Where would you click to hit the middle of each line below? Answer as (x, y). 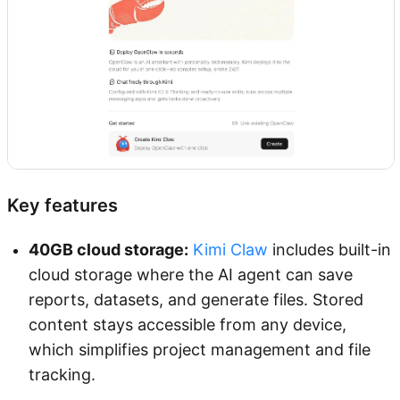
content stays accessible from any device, (187, 325)
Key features (62, 206)
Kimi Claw (230, 250)
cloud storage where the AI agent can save (191, 275)
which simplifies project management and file (200, 350)
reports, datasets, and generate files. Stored (196, 300)
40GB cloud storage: (108, 250)
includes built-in (329, 250)
